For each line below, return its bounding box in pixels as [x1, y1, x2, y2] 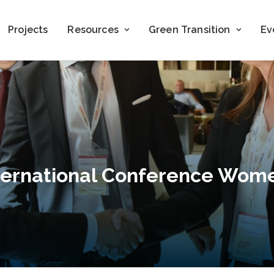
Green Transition [149, 24, 231, 35]
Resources [67, 24, 119, 35]
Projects [8, 24, 48, 35]
